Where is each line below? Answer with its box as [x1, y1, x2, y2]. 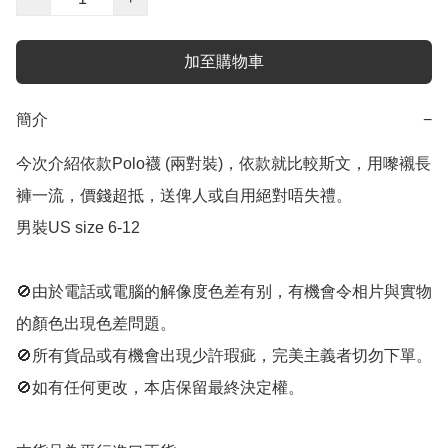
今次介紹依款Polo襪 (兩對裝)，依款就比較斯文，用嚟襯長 [16, 155, 431, 172]
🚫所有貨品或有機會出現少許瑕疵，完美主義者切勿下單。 [16, 347, 432, 364]
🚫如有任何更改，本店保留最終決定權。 [16, 379, 304, 396]
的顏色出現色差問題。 [16, 315, 176, 332]
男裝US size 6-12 [16, 219, 144, 236]
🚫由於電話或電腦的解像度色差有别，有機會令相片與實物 [16, 283, 432, 300]
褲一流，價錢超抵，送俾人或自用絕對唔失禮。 [16, 187, 352, 204]
